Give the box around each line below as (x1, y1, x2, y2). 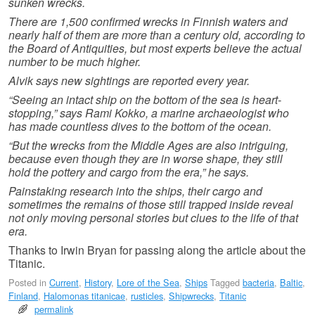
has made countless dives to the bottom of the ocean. (8, 117, 271, 134)
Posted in (8, 275, 46, 289)
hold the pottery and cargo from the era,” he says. (8, 163, 249, 180)
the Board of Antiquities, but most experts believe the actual (8, 39, 302, 56)
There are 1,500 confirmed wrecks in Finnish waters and (8, 13, 288, 30)
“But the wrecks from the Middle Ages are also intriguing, (8, 136, 288, 153)
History (84, 275, 111, 289)
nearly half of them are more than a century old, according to (8, 26, 305, 43)
